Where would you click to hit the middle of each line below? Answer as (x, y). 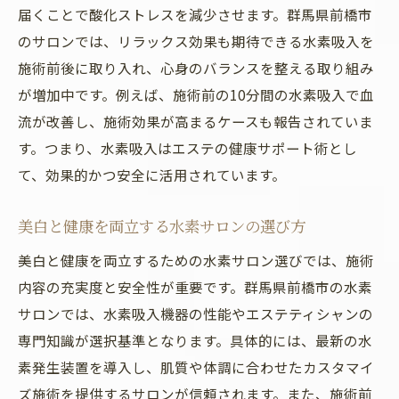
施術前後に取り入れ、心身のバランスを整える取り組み (196, 68)
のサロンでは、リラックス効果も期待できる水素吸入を (196, 41)
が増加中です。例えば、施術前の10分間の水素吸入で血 (196, 94)
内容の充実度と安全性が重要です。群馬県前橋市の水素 (195, 287)
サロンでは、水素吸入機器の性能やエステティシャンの (195, 313)
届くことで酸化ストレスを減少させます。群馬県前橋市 (195, 14)
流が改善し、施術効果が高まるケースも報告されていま (195, 121)
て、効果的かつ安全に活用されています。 (152, 175)
